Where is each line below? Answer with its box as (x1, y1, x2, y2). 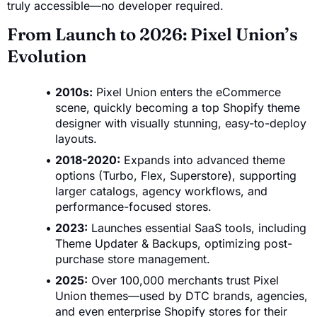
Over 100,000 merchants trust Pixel (88, 273, 279, 288)
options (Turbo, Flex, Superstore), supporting (55, 168, 296, 183)
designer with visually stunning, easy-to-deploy (55, 116, 306, 131)
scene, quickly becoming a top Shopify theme (55, 100, 300, 115)
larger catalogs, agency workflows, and (55, 184, 267, 199)
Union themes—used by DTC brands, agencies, (55, 289, 308, 304)
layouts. (55, 132, 97, 146)
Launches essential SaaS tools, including (88, 221, 306, 236)
